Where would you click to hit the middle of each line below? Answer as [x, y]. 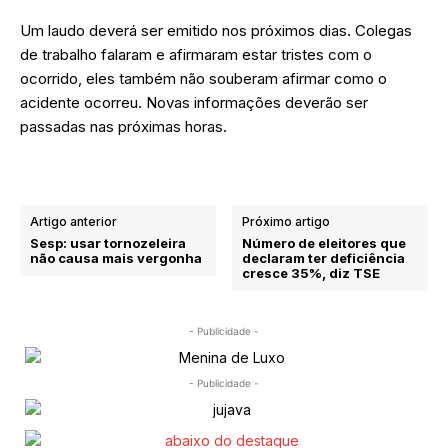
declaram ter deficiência [324, 257]
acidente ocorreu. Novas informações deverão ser [194, 102]
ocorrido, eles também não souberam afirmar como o [203, 78]
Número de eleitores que [324, 242]
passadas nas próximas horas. [123, 126]
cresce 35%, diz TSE [311, 272]
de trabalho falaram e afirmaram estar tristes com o [196, 54]
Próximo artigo [286, 221]
